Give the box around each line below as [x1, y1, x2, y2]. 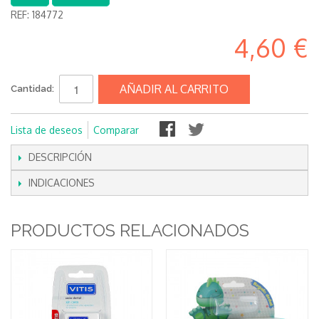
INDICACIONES [28, 177, 95, 189]
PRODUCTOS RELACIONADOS [11, 220, 249, 241]
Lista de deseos [11, 124, 83, 136]
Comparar [93, 124, 139, 136]
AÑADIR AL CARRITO [120, 82, 229, 96]
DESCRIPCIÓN [28, 151, 92, 163]
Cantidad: [11, 83, 54, 94]
